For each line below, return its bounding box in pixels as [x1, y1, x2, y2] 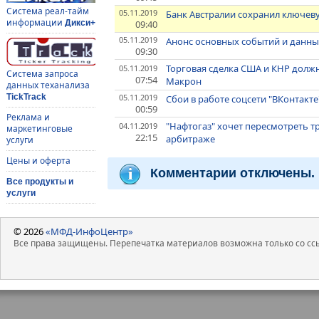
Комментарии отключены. [150, 165, 315, 180]
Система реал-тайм [6, 5, 89, 18]
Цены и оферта [6, 155, 70, 167]
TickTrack [6, 92, 46, 103]
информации [6, 16, 65, 29]
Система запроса [6, 68, 78, 80]
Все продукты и [6, 177, 73, 187]
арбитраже [166, 132, 216, 146]
